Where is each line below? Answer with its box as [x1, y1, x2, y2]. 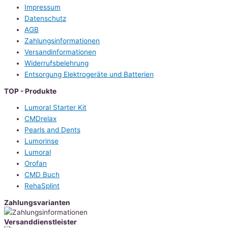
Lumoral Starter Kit [24, 103, 87, 112]
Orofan [24, 159, 47, 168]
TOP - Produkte [4, 87, 56, 95]
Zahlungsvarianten [4, 198, 70, 207]
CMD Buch [24, 170, 60, 179]
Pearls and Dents [24, 126, 80, 134]
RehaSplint [24, 182, 60, 190]
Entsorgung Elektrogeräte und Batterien [24, 70, 154, 78]
